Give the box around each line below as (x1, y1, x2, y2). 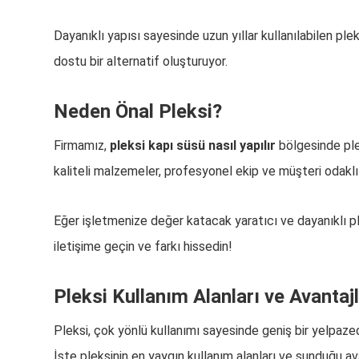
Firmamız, (54, 138, 111, 153)
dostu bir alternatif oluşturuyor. (54, 54, 228, 69)
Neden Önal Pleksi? (54, 100, 223, 123)
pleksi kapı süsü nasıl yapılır (110, 138, 276, 153)
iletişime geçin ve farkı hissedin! (54, 239, 233, 254)
